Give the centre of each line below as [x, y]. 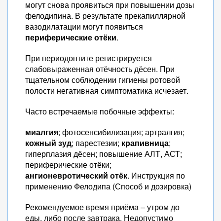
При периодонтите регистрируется [89, 58]
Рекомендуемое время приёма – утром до [102, 207]
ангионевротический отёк [76, 175]
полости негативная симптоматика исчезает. [107, 91]
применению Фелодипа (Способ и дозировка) [108, 186]
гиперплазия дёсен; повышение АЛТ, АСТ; [104, 154]
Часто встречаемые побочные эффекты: [100, 111]
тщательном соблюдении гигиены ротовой [103, 80]
